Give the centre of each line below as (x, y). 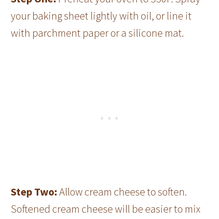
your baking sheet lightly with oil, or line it (101, 15)
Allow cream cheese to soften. (122, 191)
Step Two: (34, 191)
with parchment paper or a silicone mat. (99, 33)
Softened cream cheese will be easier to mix (106, 208)
